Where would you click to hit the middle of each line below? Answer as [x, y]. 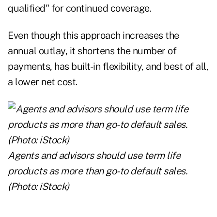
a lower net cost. [43, 82]
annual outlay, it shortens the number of [92, 51]
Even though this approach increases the [93, 36]
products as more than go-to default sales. [97, 171]
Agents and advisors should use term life [94, 156]
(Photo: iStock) [39, 187]
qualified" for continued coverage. [79, 8]
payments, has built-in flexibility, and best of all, [108, 67]
